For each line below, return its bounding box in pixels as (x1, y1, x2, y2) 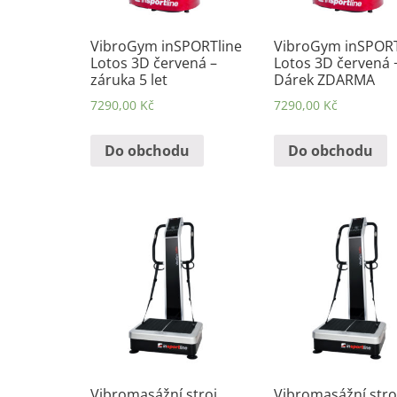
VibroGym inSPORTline (90, 36, 242, 57)
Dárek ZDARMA (273, 70, 375, 90)
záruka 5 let (90, 70, 167, 90)
